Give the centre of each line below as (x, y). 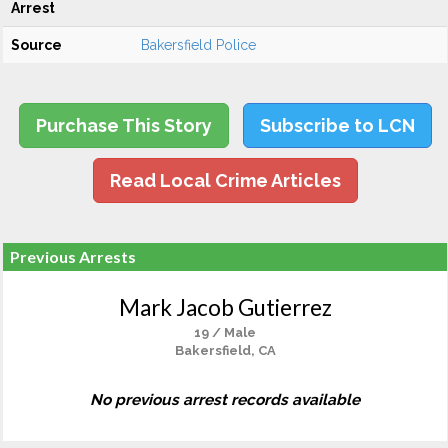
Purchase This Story (123, 125)
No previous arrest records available (225, 400)
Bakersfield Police (198, 45)
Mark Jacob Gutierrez (225, 307)
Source (36, 45)
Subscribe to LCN (337, 125)
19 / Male (225, 332)
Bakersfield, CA (225, 350)
